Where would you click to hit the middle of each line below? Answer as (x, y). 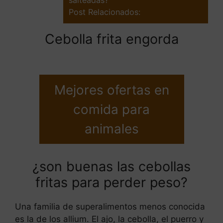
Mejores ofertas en (111, 90)
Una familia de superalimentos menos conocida (110, 207)
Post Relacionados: (105, 12)
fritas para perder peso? (111, 183)
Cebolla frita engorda (111, 39)
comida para (111, 110)
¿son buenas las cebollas (111, 167)
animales (111, 129)
